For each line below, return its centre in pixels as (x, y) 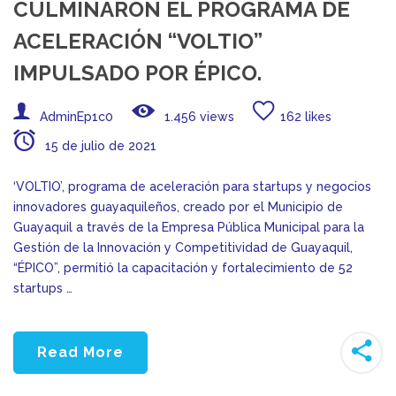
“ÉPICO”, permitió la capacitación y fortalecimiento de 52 (183, 267)
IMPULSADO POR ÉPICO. (137, 72)
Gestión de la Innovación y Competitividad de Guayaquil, (183, 247)
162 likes (306, 116)
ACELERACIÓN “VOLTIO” (138, 41)
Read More (80, 352)
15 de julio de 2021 (99, 145)
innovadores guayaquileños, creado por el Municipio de (178, 206)
